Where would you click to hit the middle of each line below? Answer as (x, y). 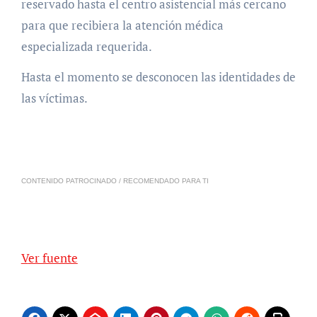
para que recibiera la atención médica (122, 25)
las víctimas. (54, 98)
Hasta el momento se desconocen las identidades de (158, 76)
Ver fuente (53, 258)
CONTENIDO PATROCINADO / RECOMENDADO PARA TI (117, 180)
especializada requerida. (86, 46)
